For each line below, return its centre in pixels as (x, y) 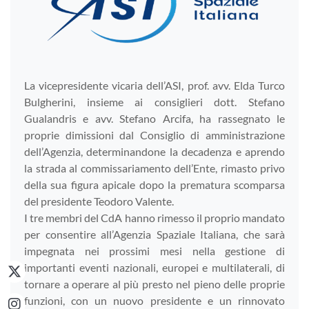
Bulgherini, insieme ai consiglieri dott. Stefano (154, 102)
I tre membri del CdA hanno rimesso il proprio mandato (154, 218)
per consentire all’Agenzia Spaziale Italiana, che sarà (154, 235)
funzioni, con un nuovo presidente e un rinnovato (154, 301)
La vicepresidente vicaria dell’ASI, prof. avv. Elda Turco (154, 86)
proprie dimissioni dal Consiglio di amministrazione (154, 135)
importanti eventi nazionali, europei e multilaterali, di (154, 268)
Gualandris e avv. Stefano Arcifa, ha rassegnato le (154, 119)
